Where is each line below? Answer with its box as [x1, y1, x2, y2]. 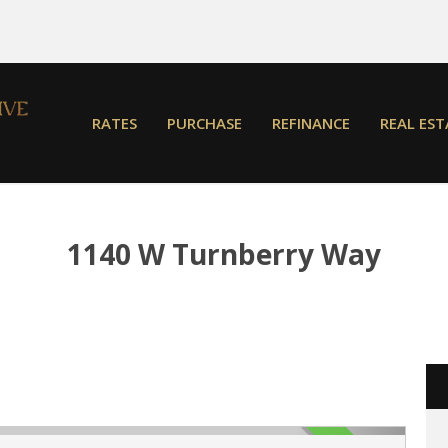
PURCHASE [167, 112, 243, 133]
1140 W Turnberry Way [67, 235, 381, 273]
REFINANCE [272, 112, 351, 133]
